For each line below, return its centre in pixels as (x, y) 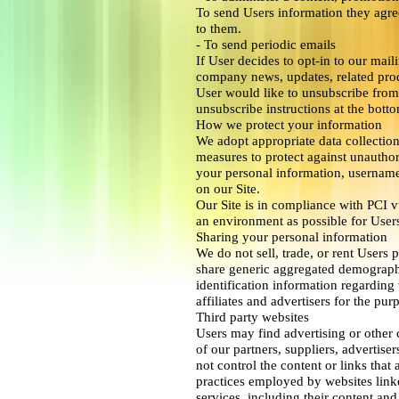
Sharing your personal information (292, 236)
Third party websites (252, 317)
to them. (219, 28)
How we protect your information (289, 124)
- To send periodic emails (266, 44)
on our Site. (228, 188)
